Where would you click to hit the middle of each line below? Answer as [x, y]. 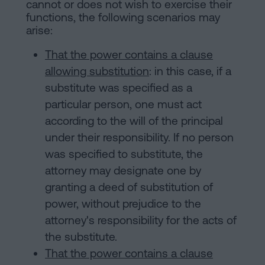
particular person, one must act [123, 104]
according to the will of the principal [134, 121]
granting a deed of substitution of [129, 187]
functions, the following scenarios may [123, 17]
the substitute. [81, 237]
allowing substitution [97, 71]
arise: [39, 30]
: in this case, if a [190, 71]
